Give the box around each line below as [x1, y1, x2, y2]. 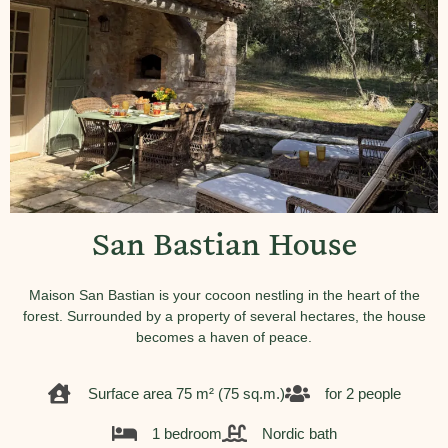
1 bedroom [151, 425, 222, 442]
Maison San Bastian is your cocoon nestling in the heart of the [28, 287, 420, 303]
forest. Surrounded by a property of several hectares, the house [22, 308, 426, 324]
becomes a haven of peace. [136, 329, 312, 345]
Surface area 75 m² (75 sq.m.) [87, 385, 285, 402]
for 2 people [324, 385, 401, 402]
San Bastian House [91, 232, 357, 266]
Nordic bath [261, 425, 337, 442]
